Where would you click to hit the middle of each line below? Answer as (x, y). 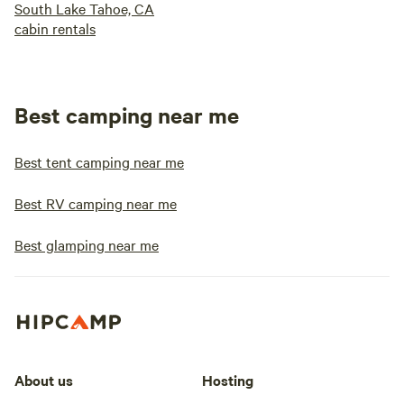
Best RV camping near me (96, 203)
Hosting (228, 379)
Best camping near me (127, 115)
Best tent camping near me (99, 161)
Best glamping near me (87, 244)
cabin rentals (55, 28)
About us (44, 379)
